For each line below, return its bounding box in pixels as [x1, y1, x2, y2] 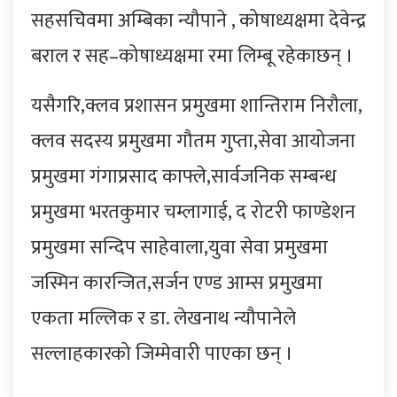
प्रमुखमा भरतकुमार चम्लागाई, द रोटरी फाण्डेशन [31, 195, 355, 229]
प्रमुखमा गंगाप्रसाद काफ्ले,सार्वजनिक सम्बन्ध [31, 160, 337, 193]
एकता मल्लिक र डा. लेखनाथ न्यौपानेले [31, 301, 296, 335]
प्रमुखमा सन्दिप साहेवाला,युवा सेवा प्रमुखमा [31, 230, 328, 264]
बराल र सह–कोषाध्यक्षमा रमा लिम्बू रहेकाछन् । [31, 39, 354, 73]
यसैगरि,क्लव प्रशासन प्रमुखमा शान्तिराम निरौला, [31, 89, 362, 122]
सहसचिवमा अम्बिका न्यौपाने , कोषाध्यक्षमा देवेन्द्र [31, 4, 366, 37]
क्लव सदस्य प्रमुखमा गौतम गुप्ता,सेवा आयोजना [31, 124, 355, 158]
